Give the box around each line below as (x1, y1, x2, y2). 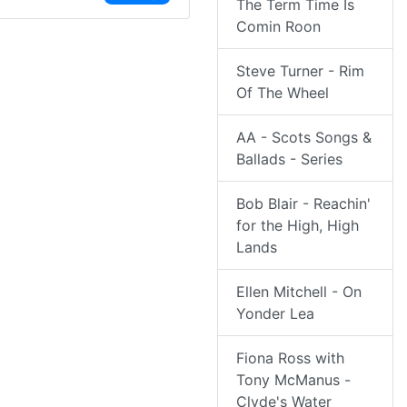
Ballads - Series (236, 150, 342, 169)
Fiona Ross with (236, 349, 344, 368)
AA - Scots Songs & (236, 128, 372, 147)
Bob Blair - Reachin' (236, 194, 371, 213)
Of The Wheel (236, 84, 329, 103)
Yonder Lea (236, 304, 314, 323)
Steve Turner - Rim (236, 62, 364, 81)
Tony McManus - (236, 371, 351, 390)
